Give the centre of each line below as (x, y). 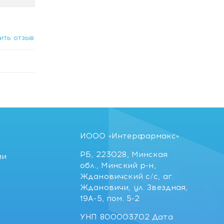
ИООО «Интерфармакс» (129, 136)
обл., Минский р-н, (118, 165)
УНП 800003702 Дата (126, 217)
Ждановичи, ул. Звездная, (134, 187)
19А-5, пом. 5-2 (110, 198)
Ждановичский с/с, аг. (127, 176)
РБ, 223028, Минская (124, 154)
